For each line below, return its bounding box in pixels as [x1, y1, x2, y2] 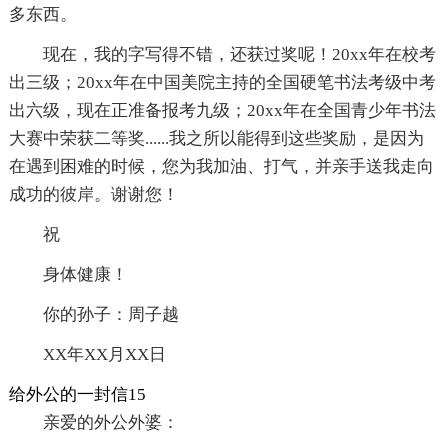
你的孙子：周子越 [42, 304, 179, 324]
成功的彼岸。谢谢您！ [8, 184, 179, 204]
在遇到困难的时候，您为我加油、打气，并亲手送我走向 [8, 156, 434, 176]
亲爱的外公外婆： [42, 412, 179, 432]
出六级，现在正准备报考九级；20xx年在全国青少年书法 [8, 100, 436, 120]
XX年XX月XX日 [42, 344, 166, 364]
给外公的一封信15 [8, 384, 146, 404]
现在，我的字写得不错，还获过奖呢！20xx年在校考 [42, 44, 436, 64]
